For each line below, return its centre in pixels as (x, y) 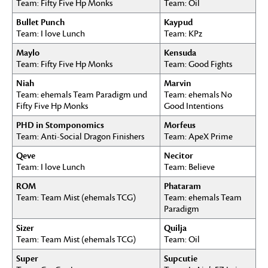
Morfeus (180, 125)
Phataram (182, 186)
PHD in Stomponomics (60, 125)
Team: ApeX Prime (198, 136)
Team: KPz (183, 33)
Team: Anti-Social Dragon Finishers (80, 136)
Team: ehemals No (198, 95)
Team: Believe (189, 167)
